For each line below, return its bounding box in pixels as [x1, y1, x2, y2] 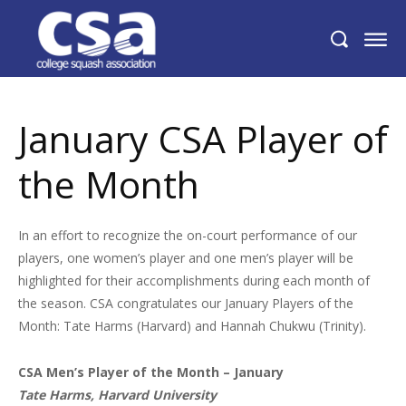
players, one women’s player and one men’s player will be [18, 248, 353, 266]
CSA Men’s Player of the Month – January [18, 362, 287, 381]
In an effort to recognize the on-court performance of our [18, 226, 357, 244]
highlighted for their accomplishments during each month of [18, 271, 370, 289]
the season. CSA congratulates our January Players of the [18, 294, 353, 312]
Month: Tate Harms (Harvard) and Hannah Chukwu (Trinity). [18, 316, 366, 334]
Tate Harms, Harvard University [18, 385, 217, 403]
